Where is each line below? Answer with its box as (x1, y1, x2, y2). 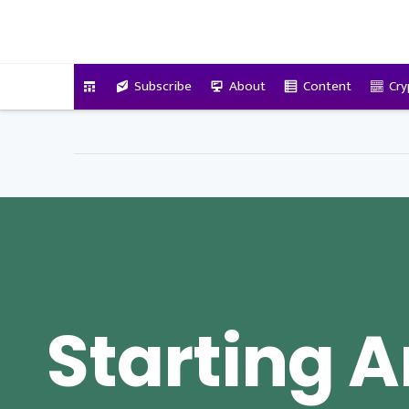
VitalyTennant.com (72, 8, 282, 41)
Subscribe (133, 74, 192, 98)
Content (302, 74, 351, 98)
